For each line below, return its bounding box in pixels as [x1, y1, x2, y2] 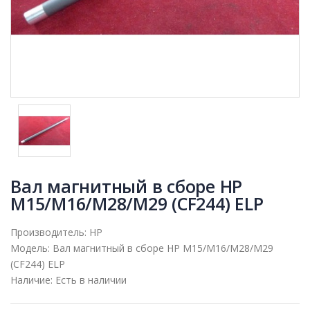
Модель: [10, 241, 50, 255]
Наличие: [10, 273, 53, 287]
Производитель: [10, 226, 86, 239]
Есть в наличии [53, 273, 127, 287]
